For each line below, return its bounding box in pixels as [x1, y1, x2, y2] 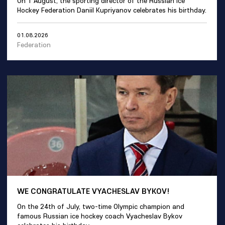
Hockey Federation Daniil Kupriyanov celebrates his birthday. [17, 5, 206, 15]
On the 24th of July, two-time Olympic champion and [17, 201, 184, 211]
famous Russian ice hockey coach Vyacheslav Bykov [17, 211, 182, 220]
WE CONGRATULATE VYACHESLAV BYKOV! [17, 185, 170, 196]
